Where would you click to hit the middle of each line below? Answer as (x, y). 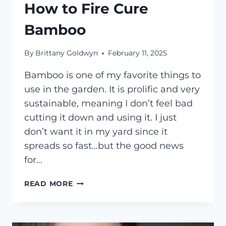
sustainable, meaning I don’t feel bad (108, 104)
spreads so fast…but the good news (104, 146)
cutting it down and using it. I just (100, 118)
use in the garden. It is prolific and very (112, 90)
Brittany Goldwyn (67, 53)
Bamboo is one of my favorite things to (112, 75)
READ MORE (49, 184)
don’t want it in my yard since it (96, 132)
